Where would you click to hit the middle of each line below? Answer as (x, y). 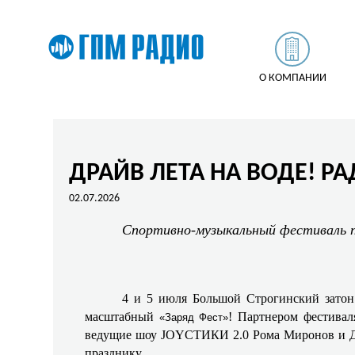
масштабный (122, 317)
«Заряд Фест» (194, 317)
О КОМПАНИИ (292, 78)
